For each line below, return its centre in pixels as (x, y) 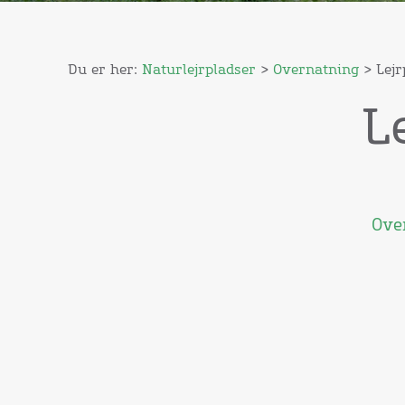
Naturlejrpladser (199, 70)
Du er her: (105, 70)
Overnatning (316, 70)
